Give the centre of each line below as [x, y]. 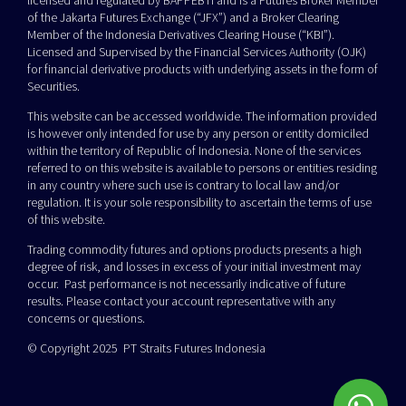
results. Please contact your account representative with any [181, 301]
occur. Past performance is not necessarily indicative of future [186, 284]
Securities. [53, 87]
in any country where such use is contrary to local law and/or [183, 185]
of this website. [66, 220]
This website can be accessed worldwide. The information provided [202, 116]
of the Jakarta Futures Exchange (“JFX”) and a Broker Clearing [183, 18]
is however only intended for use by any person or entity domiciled [198, 134]
